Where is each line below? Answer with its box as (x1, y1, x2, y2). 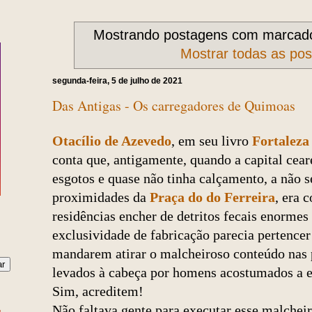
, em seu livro (171, 133, 252, 149)
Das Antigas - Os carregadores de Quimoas (52, 95, 295, 115)
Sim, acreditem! (52, 283, 143, 299)
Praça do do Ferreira (150, 189, 275, 205)
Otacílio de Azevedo (52, 133, 171, 149)
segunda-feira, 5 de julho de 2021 (52, 75, 182, 86)
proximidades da (52, 189, 150, 205)
